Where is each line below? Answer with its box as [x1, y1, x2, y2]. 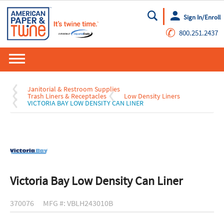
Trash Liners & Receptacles [27, 91, 106, 101]
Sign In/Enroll [183, 12, 220, 21]
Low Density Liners [124, 91, 180, 101]
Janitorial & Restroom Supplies [27, 84, 120, 94]
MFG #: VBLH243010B [43, 198, 113, 208]
